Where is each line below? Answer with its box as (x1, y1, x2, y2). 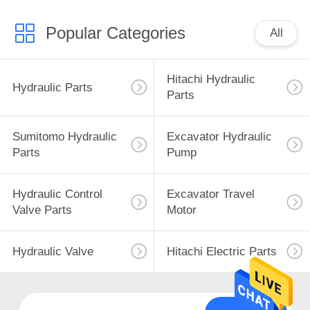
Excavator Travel (166, 188, 255, 201)
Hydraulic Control (12, 188, 102, 201)
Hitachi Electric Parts (166, 244, 277, 258)
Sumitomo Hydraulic (12, 130, 117, 144)
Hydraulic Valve (12, 244, 93, 258)
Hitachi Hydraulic (166, 73, 255, 86)
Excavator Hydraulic (166, 130, 272, 144)
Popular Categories (45, 23, 185, 42)
